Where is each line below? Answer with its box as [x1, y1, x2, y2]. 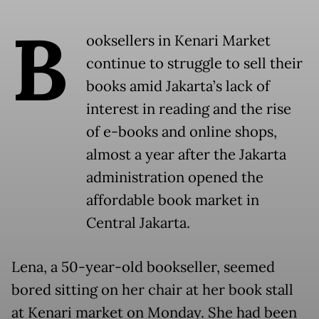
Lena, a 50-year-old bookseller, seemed [11, 258, 275, 277]
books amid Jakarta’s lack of [86, 77, 270, 96]
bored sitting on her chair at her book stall [11, 281, 293, 300]
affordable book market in [86, 191, 259, 210]
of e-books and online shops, [86, 122, 277, 142]
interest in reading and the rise [86, 100, 291, 119]
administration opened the [86, 168, 263, 187]
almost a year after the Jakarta [86, 145, 286, 164]
